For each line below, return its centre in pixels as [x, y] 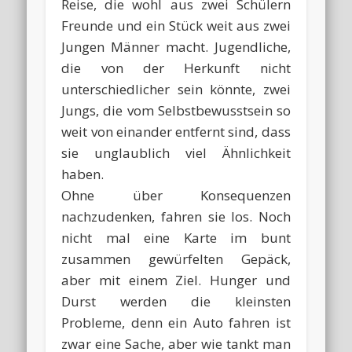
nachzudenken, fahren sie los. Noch [176, 217]
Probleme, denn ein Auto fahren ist [176, 323]
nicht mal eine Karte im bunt [176, 238]
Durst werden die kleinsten [176, 302]
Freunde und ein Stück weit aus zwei [176, 26]
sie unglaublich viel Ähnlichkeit [176, 153]
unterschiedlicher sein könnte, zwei [176, 90]
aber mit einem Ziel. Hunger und [176, 280]
